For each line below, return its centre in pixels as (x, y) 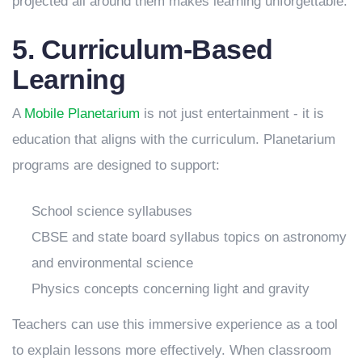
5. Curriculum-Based (143, 49)
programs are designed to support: (116, 166)
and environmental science (112, 263)
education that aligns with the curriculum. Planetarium (174, 140)
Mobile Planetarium (82, 114)
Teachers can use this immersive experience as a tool (175, 325)
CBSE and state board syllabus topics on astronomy (189, 238)
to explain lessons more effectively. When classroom (172, 351)
